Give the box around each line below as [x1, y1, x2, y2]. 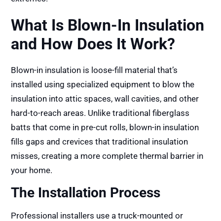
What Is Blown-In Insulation [11, 16, 205, 35]
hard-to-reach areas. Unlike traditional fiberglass [11, 108, 190, 118]
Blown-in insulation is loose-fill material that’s [11, 65, 178, 75]
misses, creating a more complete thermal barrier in [11, 151, 204, 161]
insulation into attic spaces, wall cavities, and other [11, 94, 199, 104]
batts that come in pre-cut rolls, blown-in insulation [11, 122, 199, 133]
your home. [11, 165, 53, 176]
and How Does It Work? [11, 35, 176, 54]
